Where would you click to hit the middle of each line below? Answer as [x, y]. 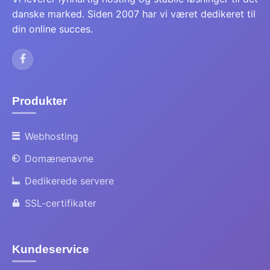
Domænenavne [59, 159]
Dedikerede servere [69, 181]
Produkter [39, 101]
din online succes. [52, 29]
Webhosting [51, 136]
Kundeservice [51, 249]
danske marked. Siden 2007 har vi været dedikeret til [134, 14]
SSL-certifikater [60, 203]
